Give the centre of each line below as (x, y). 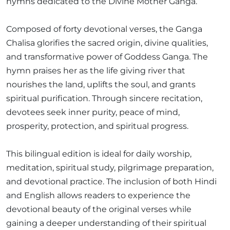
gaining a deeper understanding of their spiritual (106, 223)
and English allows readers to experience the (98, 196)
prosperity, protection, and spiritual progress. (97, 126)
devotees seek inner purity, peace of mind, (93, 112)
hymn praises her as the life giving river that (96, 71)
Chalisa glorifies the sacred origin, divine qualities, (107, 43)
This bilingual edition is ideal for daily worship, (99, 154)
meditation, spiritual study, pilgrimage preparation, (110, 168)
